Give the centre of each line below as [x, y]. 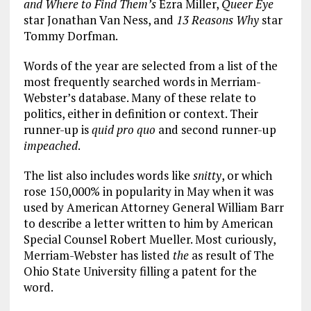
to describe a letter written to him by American [148, 224]
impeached [50, 146]
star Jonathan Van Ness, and [100, 20]
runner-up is [57, 130]
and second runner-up [216, 130]
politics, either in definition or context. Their [141, 114]
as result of [221, 255]
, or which [246, 176]
